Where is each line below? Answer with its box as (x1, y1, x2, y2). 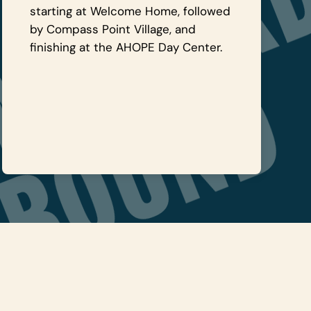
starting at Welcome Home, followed (29, 3, 230, 19)
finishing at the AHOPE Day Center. (29, 40, 222, 55)
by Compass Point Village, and (29, 22, 196, 37)
